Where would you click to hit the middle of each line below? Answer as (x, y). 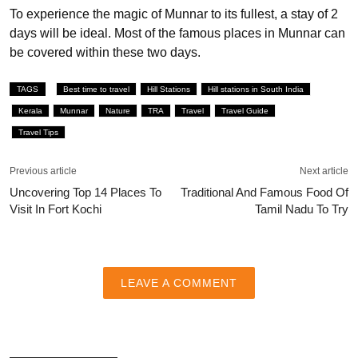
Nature (118, 110)
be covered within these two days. (105, 52)
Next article (324, 171)
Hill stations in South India (256, 89)
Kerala (30, 110)
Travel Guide (245, 110)
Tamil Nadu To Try (302, 209)
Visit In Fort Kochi (56, 209)
